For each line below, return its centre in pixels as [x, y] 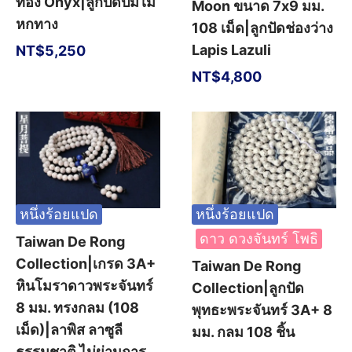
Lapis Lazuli [231, 50]
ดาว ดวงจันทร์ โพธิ [259, 238]
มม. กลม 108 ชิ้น [243, 332]
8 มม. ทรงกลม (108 [77, 307]
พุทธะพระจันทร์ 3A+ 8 [262, 310]
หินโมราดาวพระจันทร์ [84, 285]
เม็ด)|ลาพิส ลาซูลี [69, 329]
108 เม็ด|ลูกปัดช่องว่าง [262, 28]
